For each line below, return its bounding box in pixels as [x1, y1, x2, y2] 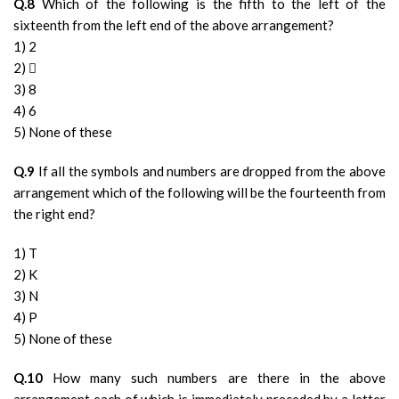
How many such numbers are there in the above [43, 370, 386, 386]
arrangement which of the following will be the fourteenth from [13, 184, 386, 200]
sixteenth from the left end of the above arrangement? [13, 17, 334, 33]
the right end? [13, 206, 95, 222]
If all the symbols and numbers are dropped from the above [35, 163, 386, 179]
